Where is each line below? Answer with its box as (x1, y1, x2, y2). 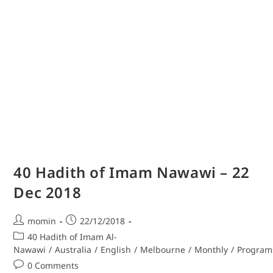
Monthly (194, 244, 229, 256)
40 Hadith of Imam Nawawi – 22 (13, 162, 250, 183)
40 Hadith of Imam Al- (27, 231, 118, 243)
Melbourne (140, 244, 186, 256)
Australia (55, 244, 92, 256)
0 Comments (27, 260, 79, 272)
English (101, 244, 132, 256)
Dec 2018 (13, 182, 82, 203)
